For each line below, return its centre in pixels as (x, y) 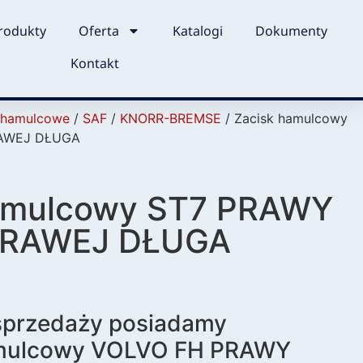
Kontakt (95, 63)
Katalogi (197, 30)
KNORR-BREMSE (171, 118)
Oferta (98, 30)
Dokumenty (291, 30)
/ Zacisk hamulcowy (284, 118)
